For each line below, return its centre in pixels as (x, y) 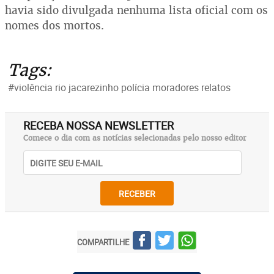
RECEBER (137, 193)
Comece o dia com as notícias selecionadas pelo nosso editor (135, 138)
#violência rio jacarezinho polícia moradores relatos (119, 87)
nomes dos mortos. (54, 25)
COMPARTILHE (103, 242)
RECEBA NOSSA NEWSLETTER (98, 125)
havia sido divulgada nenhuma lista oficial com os (136, 10)
